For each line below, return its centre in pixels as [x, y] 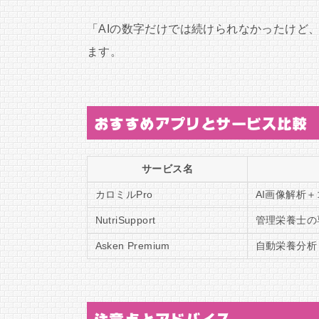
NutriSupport [125, 220]
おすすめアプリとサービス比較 [201, 124]
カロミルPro [124, 194]
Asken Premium [132, 246]
